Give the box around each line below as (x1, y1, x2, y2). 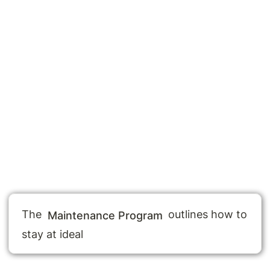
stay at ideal (21, 228, 83, 241)
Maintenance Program (47, 209, 163, 222)
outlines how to (165, 208, 247, 221)
